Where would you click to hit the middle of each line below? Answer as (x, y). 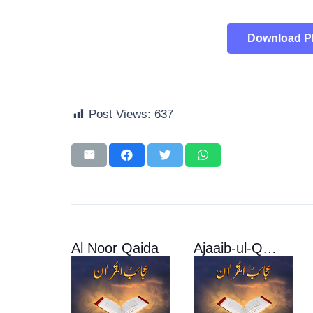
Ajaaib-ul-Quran (270, 248)
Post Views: (120, 115)
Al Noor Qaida (115, 248)
